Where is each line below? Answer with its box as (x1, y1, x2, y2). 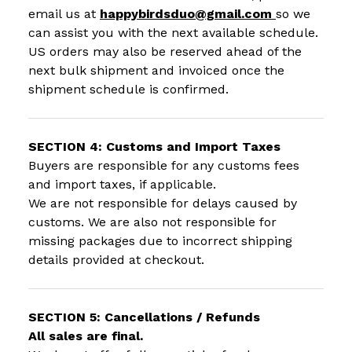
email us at (28, 6, 100, 22)
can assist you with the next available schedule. (28, 25, 318, 41)
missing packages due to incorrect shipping (28, 233, 292, 249)
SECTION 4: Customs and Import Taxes (28, 139, 280, 155)
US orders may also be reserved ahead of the (28, 44, 302, 60)
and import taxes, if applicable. (28, 177, 216, 192)
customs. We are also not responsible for (28, 214, 277, 230)
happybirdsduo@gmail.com (100, 6, 272, 22)
